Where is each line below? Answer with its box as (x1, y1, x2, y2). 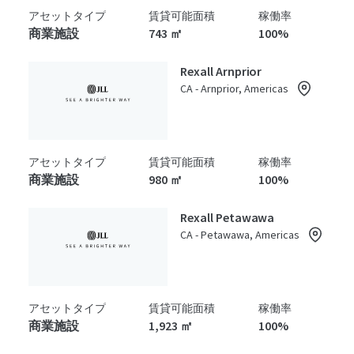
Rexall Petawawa (180, 209, 275, 225)
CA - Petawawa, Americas (180, 228, 299, 242)
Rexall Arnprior (180, 63, 262, 79)
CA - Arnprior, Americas (180, 81, 288, 96)
